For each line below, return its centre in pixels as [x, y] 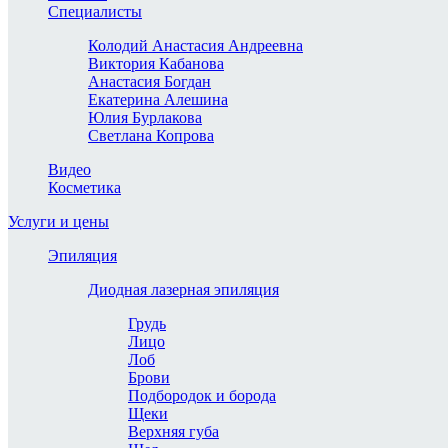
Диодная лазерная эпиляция [183, 289]
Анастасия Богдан [149, 81]
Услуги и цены [58, 221]
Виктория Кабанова [156, 63]
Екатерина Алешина [158, 99]
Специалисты [95, 11]
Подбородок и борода [202, 395]
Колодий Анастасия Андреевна [195, 45]
